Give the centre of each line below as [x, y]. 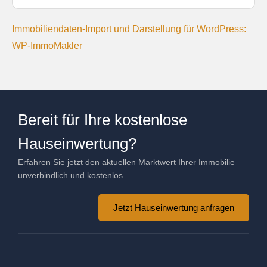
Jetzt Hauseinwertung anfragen [174, 207]
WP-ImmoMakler [47, 45]
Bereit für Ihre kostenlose [103, 119]
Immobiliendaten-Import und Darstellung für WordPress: [129, 29]
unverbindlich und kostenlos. [72, 175]
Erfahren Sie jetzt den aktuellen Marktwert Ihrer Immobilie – [130, 162]
